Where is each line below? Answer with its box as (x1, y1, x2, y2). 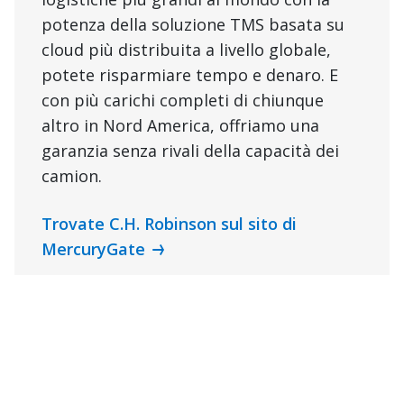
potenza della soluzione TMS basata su (41, 14, 344, 36)
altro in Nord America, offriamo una (41, 115, 319, 137)
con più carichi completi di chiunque (41, 89, 324, 112)
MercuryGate (41, 238, 145, 261)
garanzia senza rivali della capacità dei (41, 140, 339, 162)
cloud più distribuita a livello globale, (41, 39, 331, 61)
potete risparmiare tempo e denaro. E (41, 64, 338, 87)
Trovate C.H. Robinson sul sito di (41, 213, 297, 235)
